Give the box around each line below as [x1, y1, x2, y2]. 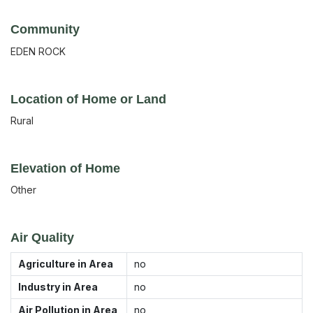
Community [10, 22, 80, 36]
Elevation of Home [10, 161, 120, 175]
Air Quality [10, 230, 74, 245]
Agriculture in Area [18, 257, 113, 270]
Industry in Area [18, 280, 98, 293]
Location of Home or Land [10, 92, 166, 106]
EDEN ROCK [10, 45, 66, 57]
